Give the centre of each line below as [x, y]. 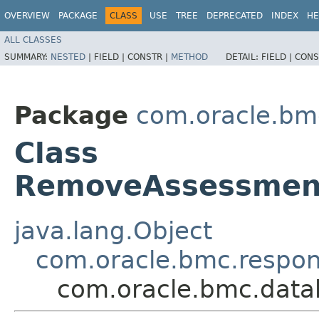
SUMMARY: [27, 57]
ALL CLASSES [33, 40]
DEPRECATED [235, 16]
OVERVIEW [27, 16]
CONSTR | [149, 57]
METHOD [189, 57]
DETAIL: [244, 57]
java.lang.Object [113, 230]
